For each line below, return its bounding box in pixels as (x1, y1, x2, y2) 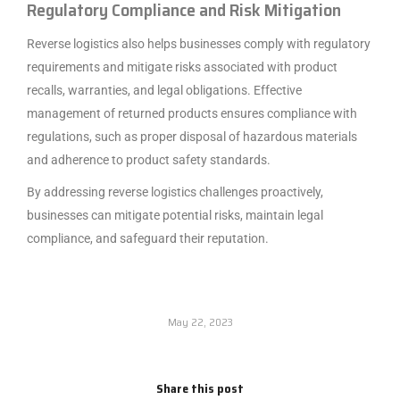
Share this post (156, 378, 244, 398)
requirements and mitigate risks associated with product (27, 59, 337, 74)
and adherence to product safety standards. (27, 152, 271, 167)
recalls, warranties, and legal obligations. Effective (27, 82, 302, 97)
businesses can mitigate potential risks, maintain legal (27, 207, 323, 222)
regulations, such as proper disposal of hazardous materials (27, 129, 357, 144)
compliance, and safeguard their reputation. (27, 230, 269, 246)
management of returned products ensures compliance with (27, 105, 357, 121)
